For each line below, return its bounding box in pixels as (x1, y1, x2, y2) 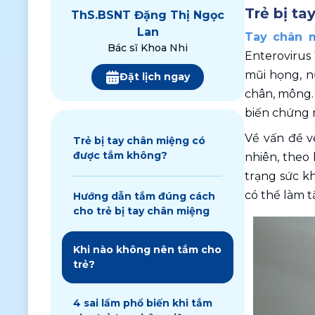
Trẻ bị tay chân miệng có (73, 134, 205, 147)
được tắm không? (73, 149, 167, 162)
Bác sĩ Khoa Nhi (108, 41, 188, 54)
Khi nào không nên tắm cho (73, 243, 221, 256)
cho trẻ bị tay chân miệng (73, 205, 210, 217)
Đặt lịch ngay (120, 70, 190, 83)
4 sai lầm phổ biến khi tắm (73, 297, 212, 309)
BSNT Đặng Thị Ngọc (98, 8, 224, 22)
